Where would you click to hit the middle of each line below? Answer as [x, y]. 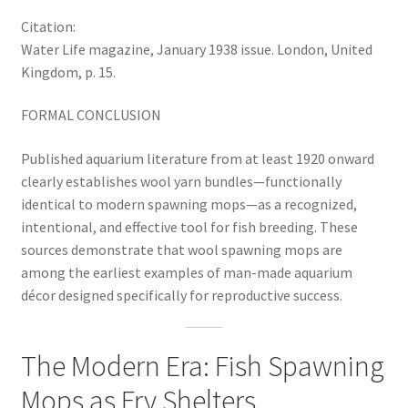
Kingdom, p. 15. [68, 71]
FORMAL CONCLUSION [91, 115]
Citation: [48, 26]
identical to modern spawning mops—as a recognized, [189, 204]
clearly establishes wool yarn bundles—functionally [181, 181]
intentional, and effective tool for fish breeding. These [189, 226]
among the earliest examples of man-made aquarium [186, 272]
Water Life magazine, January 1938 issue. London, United [196, 49]
